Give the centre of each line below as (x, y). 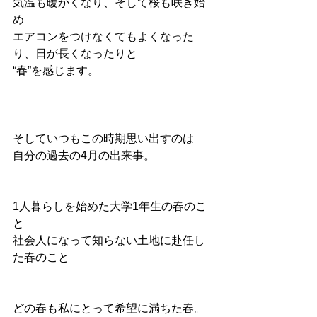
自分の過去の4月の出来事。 (84, 156)
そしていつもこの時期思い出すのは (103, 139)
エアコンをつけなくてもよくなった (103, 37)
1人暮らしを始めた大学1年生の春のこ (110, 207)
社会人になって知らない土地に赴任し (109, 241)
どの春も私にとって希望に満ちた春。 (109, 309)
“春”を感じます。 (56, 71)
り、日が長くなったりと (75, 54)
